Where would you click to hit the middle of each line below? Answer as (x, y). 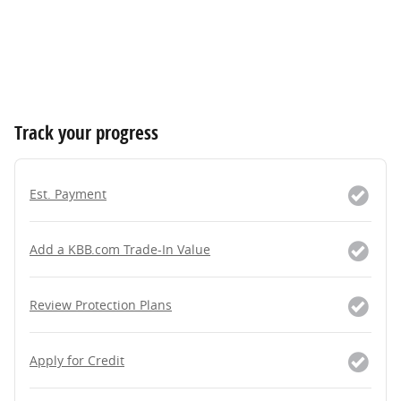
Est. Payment (68, 194)
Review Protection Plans (101, 305)
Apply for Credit (77, 361)
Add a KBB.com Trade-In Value (120, 250)
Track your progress (86, 133)
